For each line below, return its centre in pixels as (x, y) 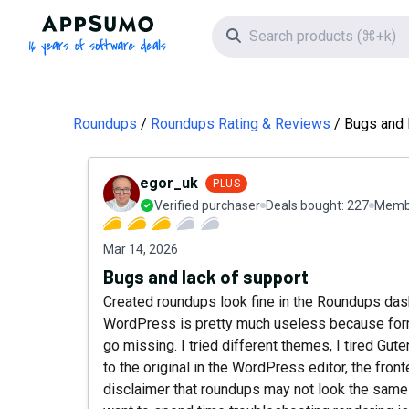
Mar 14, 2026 (141, 249)
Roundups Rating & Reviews (241, 124)
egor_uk (169, 183)
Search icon (277, 35)
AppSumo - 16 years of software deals (220, 24)
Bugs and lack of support (206, 277)
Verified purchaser (207, 205)
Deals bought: (306, 205)
